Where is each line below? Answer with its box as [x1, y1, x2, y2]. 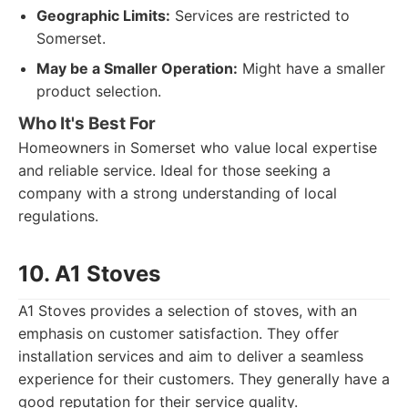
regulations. [18, 207, 98, 225]
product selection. [36, 82, 161, 100]
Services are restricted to [170, 6, 350, 25]
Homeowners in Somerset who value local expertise [18, 138, 377, 157]
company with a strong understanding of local [18, 184, 337, 202]
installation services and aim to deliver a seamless [18, 347, 363, 365]
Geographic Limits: [36, 6, 170, 25]
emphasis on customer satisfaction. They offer [18, 324, 339, 342]
